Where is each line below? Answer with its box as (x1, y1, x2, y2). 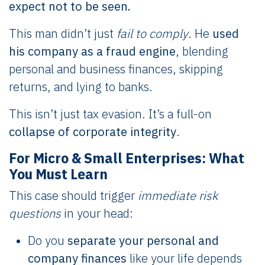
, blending (176, 43, 228, 59)
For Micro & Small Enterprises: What (9, 148, 244, 167)
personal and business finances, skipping (9, 60, 223, 77)
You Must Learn (9, 164, 108, 183)
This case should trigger (9, 187, 138, 203)
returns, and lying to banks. (9, 78, 153, 95)
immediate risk (138, 187, 218, 203)
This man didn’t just (9, 25, 117, 41)
